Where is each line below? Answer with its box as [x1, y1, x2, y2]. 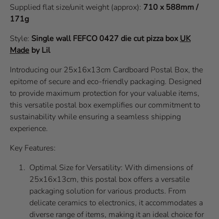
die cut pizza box [121, 33, 180, 44]
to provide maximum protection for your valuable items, [10, 88, 199, 99]
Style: [10, 33, 31, 44]
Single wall [31, 33, 73, 44]
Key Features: [10, 142, 56, 153]
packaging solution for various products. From [29, 185, 186, 197]
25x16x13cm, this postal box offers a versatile [29, 174, 190, 185]
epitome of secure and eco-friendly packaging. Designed [10, 76, 201, 87]
